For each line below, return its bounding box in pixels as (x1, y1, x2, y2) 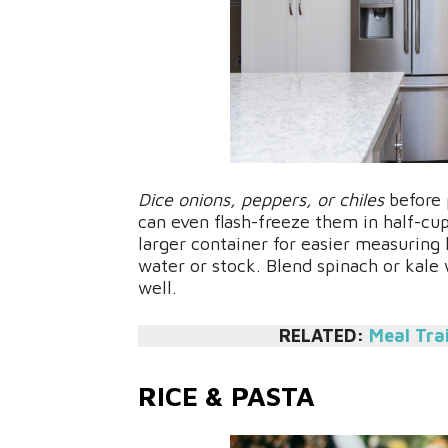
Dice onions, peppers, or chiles (138, 189, 384, 211)
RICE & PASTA (138, 380, 315, 413)
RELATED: (279, 325, 369, 347)
